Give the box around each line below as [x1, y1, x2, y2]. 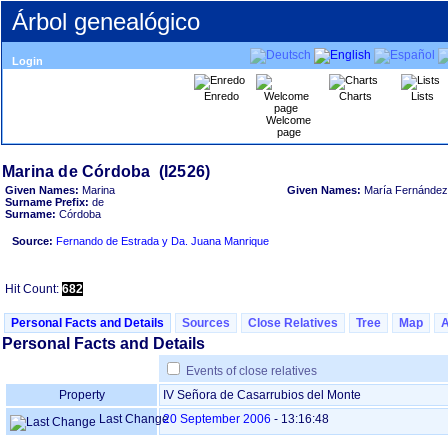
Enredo [204, 90, 239, 102]
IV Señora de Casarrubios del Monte [163, 388, 361, 402]
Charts [339, 90, 372, 102]
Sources [182, 316, 230, 330]
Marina [79, 184, 115, 196]
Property [58, 388, 105, 402]
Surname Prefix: [5, 196, 89, 208]
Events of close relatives [186, 364, 317, 378]
